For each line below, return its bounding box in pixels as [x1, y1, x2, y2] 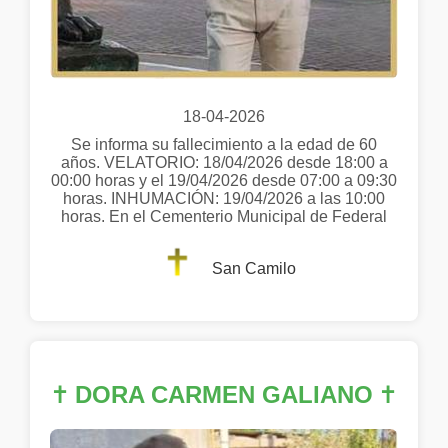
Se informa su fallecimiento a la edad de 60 [71, 136, 377, 154]
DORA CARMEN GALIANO [75, 381, 373, 409]
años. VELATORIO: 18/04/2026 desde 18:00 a [60, 154, 388, 172]
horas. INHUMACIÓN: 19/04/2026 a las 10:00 [63, 190, 385, 208]
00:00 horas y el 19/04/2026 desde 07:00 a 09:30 [51, 172, 397, 190]
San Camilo [212, 259, 296, 277]
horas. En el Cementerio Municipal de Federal [61, 208, 387, 226]
